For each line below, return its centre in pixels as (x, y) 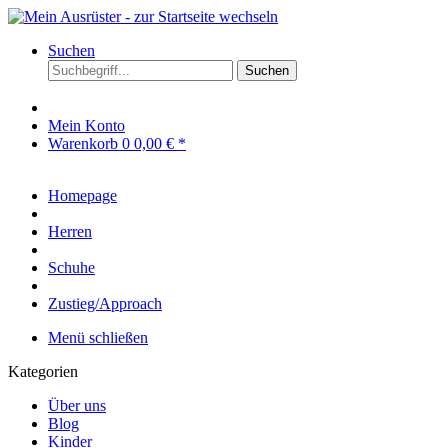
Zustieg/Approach (105, 303)
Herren (70, 231)
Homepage (82, 195)
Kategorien (43, 371)
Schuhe (71, 267)
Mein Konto (86, 125)
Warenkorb (85, 143)
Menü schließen (98, 337)
